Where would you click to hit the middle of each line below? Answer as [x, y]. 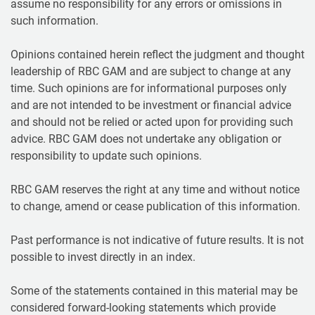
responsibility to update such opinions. [106, 155]
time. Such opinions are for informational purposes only [149, 88]
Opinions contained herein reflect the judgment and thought [157, 54]
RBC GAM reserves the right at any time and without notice [155, 189]
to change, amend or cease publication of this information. [155, 206]
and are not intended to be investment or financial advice [151, 105]
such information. [54, 20]
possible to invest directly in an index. [103, 257]
